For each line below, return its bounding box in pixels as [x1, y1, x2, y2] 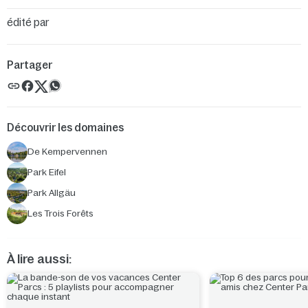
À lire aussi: [7, 252, 71, 266]
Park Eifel [27, 167, 66, 177]
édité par [7, 16, 49, 28]
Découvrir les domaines [7, 122, 124, 133]
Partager [7, 59, 52, 71]
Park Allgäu [27, 188, 76, 198]
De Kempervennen [27, 146, 107, 157]
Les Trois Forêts [27, 208, 93, 219]
